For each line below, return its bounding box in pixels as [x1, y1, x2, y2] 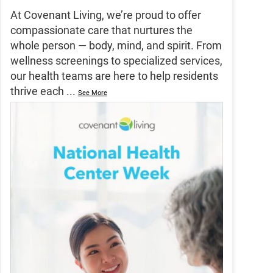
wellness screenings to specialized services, [10, 54, 222, 68]
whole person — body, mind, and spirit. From [10, 39, 222, 52]
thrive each [10, 85, 64, 98]
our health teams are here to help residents [10, 69, 218, 83]
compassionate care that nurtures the [10, 24, 193, 37]
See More [77, 89, 107, 97]
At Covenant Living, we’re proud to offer [10, 9, 201, 22]
